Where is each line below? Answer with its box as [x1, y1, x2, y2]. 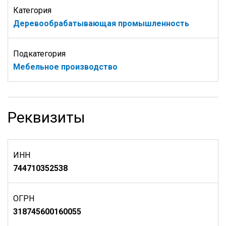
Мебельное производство [13, 62, 118, 72]
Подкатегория [13, 49, 66, 59]
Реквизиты [8, 108, 85, 126]
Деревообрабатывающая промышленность [13, 19, 189, 28]
